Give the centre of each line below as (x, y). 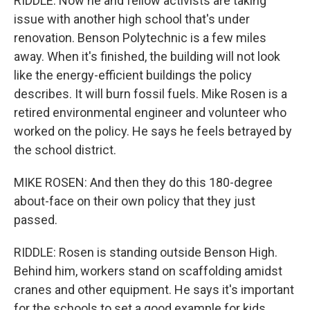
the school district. (65, 150)
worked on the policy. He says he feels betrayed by (153, 131)
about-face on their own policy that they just (135, 201)
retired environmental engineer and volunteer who (150, 112)
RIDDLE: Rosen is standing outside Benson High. (146, 252)
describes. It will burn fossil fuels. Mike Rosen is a (151, 94)
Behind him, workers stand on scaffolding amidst (148, 271)
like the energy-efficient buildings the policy (133, 75)
